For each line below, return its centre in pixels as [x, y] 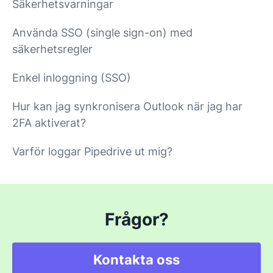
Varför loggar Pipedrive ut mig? [92, 151]
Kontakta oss [136, 259]
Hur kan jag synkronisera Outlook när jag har [127, 106]
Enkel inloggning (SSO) [72, 77]
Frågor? [136, 219]
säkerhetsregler [52, 49]
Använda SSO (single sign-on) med [102, 32]
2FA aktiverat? [49, 122]
